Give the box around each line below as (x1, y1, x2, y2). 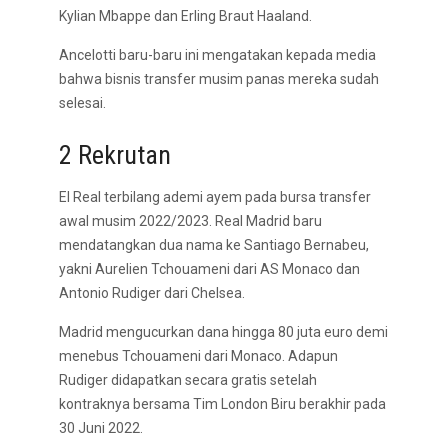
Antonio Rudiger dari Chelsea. (59, 285, 245, 301)
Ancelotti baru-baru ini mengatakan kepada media (59, 47, 376, 63)
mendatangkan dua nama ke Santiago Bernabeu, (59, 237, 369, 253)
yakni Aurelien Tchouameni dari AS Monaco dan (59, 261, 360, 277)
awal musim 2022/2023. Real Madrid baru (59, 213, 322, 229)
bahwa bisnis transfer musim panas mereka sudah (59, 71, 379, 87)
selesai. (59, 95, 106, 111)
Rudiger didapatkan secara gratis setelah (59, 372, 317, 388)
